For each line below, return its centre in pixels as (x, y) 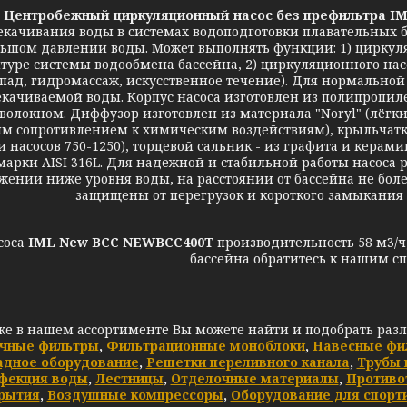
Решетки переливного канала (248, 362)
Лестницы (129, 378)
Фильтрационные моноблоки (205, 346)
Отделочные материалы (254, 378)
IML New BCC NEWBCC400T (122, 242)
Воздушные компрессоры (135, 395)
